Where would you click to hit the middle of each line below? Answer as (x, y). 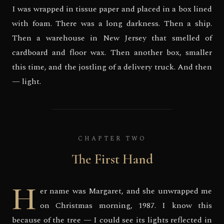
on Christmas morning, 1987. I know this (126, 205)
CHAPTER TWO (112, 139)
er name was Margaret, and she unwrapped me (126, 191)
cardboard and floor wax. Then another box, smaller (112, 53)
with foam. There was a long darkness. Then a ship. (112, 24)
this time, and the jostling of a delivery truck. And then (112, 67)
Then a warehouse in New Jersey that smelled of (112, 38)
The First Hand (112, 159)
